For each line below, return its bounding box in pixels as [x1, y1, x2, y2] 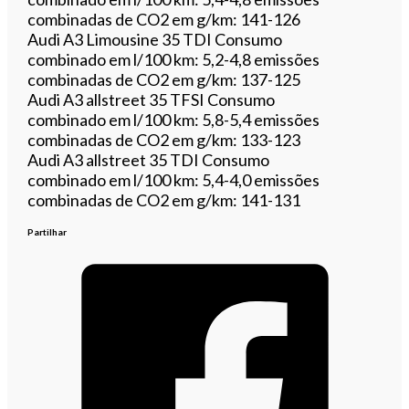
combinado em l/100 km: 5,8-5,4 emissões [27, 109, 320, 130]
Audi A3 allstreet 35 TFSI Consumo [27, 89, 276, 110]
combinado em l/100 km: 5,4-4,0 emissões [27, 169, 320, 190]
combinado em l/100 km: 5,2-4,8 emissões [27, 48, 320, 69]
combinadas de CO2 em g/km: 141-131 [27, 189, 301, 210]
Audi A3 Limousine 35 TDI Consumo [27, 28, 283, 49]
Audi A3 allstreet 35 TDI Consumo [27, 149, 270, 170]
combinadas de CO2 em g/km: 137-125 [27, 68, 301, 89]
